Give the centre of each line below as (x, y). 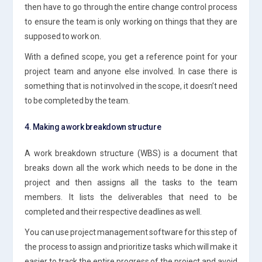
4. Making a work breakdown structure (93, 127)
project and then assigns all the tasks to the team (131, 182)
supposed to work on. (63, 36)
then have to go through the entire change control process (131, 7)
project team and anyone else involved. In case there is (131, 71)
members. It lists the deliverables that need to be (131, 197)
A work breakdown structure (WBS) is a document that (131, 153)
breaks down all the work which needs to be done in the (131, 168)
